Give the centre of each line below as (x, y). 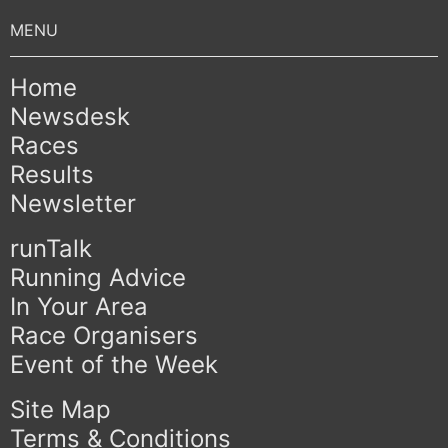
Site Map (60, 410)
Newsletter (73, 204)
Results (52, 175)
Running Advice (98, 278)
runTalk (51, 249)
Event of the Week (114, 365)
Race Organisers (104, 336)
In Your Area (79, 307)
